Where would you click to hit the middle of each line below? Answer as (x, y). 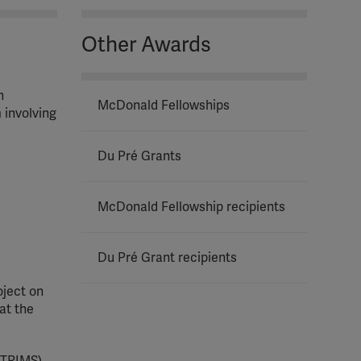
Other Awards (146, 45)
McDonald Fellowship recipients (191, 207)
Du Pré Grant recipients (167, 258)
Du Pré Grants (139, 156)
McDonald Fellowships (164, 106)
